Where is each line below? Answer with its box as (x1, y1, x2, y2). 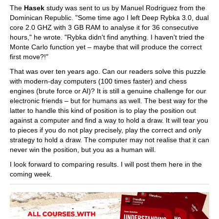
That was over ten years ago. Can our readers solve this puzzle (10, 67, 206, 75)
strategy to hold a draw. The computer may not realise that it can (10, 136, 209, 144)
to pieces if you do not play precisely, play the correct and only (10, 126, 201, 134)
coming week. (10, 170, 52, 178)
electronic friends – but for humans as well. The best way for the (10, 97, 208, 105)
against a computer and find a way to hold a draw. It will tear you (10, 116, 208, 124)
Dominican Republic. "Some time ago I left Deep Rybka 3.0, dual (10, 14, 209, 22)
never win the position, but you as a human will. (10, 146, 156, 153)
